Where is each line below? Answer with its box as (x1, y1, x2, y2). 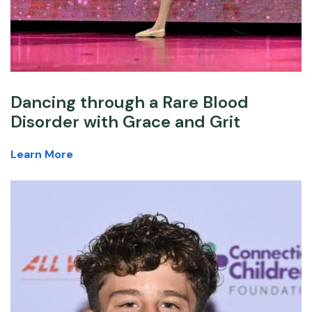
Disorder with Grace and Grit (10, 111, 240, 133)
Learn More (10, 147, 73, 162)
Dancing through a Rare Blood (10, 91, 249, 114)
